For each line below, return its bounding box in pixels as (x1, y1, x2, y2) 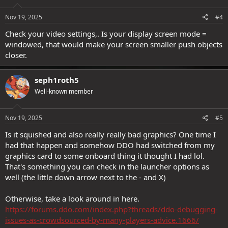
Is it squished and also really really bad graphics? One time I (5, 129, 216, 139)
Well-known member (35, 87, 93, 96)
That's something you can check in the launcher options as (5, 161, 209, 172)
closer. (5, 50, 27, 60)
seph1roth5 (35, 75, 79, 85)
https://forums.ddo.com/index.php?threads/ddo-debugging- (5, 204, 218, 214)
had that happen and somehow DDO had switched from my (5, 139, 215, 150)
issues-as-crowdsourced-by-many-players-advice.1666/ (5, 214, 199, 225)
